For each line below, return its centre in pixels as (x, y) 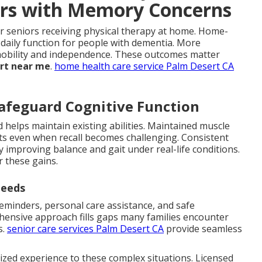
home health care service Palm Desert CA (144, 66)
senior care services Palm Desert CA (85, 228)
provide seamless (203, 228)
